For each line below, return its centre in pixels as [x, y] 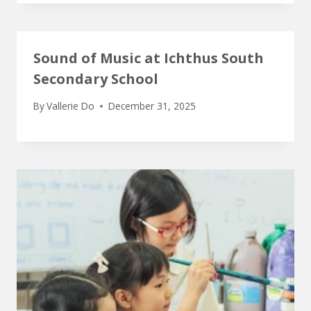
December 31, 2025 [152, 106]
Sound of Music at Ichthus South [149, 58]
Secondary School [96, 78]
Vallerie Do [71, 106]
